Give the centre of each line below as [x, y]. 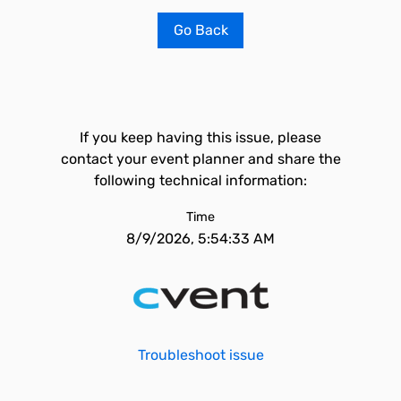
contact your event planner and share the [200, 159]
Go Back [200, 30]
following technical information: [200, 180]
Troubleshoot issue [200, 355]
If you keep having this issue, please [200, 137]
